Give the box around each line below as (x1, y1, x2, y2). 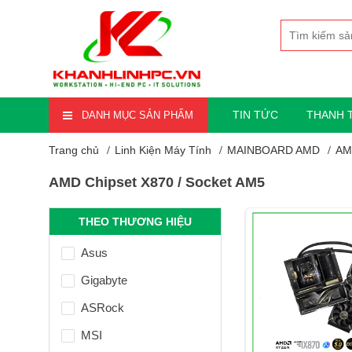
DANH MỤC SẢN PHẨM (82, 109, 193, 122)
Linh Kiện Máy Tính (115, 144, 211, 157)
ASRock (81, 301, 124, 315)
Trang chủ (49, 144, 99, 157)
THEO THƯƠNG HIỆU (79, 215, 192, 229)
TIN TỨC (233, 108, 279, 122)
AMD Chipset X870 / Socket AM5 (49, 174, 265, 191)
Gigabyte (81, 273, 127, 288)
